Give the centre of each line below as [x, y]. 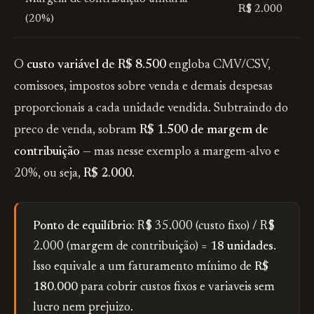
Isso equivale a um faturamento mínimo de [144, 267]
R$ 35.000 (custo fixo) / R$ [205, 227]
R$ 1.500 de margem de [204, 130]
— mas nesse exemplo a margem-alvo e [180, 152]
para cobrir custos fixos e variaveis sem [176, 288]
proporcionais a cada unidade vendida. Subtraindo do [151, 109]
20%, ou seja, [49, 174]
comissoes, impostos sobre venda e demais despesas [143, 87]
